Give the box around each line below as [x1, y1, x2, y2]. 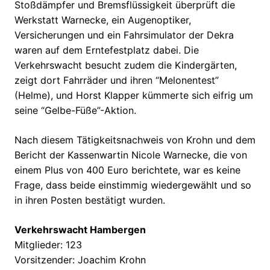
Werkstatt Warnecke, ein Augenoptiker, [14, 14, 191, 27]
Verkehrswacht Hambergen [14, 224, 146, 236]
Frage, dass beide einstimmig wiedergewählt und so [14, 179, 251, 192]
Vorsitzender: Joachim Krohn [14, 254, 146, 266]
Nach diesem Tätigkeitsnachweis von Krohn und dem [14, 134, 256, 146]
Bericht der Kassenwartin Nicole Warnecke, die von [14, 149, 247, 162]
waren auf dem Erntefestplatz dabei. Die [14, 44, 199, 57]
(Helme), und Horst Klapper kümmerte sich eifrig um [14, 89, 253, 102]
